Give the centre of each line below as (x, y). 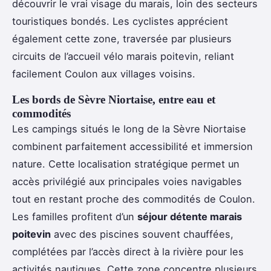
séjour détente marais (190, 216)
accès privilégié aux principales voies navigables (127, 181)
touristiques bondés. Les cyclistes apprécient (120, 21)
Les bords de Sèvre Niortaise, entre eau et (114, 99)
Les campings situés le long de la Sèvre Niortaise (129, 129)
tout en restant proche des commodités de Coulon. (134, 199)
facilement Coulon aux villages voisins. (104, 73)
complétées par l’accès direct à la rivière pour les (128, 251)
